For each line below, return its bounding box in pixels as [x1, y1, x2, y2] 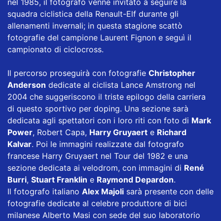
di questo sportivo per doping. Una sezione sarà [7, 104, 188, 114]
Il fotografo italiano [7, 186, 82, 197]
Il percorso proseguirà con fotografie [7, 68, 148, 78]
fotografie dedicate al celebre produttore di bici [7, 198, 187, 209]
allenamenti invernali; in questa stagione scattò [7, 21, 183, 31]
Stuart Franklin [31, 175, 87, 185]
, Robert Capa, [33, 127, 89, 138]
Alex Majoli [82, 186, 124, 197]
